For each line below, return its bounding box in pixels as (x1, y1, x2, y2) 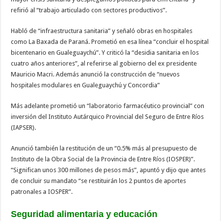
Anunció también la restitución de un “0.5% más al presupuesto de (11, 144, 197, 152)
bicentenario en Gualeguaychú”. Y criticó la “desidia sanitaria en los (11, 48, 199, 56)
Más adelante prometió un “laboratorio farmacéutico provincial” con (11, 102, 205, 110)
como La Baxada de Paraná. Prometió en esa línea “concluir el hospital (11, 37, 209, 45)
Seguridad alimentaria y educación (11, 209, 158, 219)
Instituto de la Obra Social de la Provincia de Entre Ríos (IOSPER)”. (11, 155, 195, 163)
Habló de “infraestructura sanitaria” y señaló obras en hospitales (11, 27, 193, 35)
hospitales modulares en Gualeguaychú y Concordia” (11, 81, 160, 89)
